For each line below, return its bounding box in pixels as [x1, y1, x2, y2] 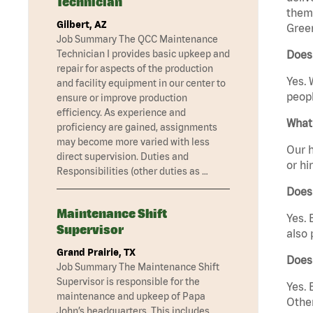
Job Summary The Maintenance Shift [57, 261, 219, 273]
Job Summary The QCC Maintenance [57, 34, 218, 45]
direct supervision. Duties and [57, 151, 189, 163]
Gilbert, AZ [57, 19, 106, 31]
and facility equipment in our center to [57, 78, 226, 89]
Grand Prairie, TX [57, 247, 136, 259]
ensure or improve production [57, 92, 187, 104]
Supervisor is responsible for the [57, 276, 200, 288]
